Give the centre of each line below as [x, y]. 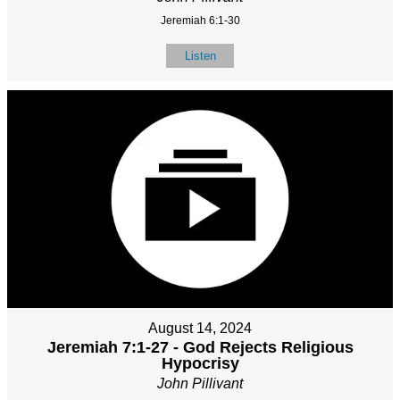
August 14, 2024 [200, 328]
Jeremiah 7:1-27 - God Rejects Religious [200, 347]
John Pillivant [200, 383]
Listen [200, 56]
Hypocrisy [200, 363]
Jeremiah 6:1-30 [200, 21]
